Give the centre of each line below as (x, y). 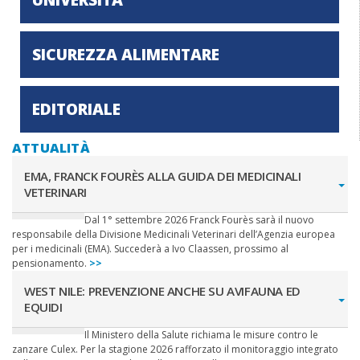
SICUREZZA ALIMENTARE (126, 55)
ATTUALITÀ (51, 148)
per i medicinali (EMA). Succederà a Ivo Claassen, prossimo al (150, 249)
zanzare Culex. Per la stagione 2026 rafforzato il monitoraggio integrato (175, 350)
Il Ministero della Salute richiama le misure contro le (201, 335)
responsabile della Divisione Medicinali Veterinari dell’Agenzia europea (174, 235)
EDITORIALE (76, 109)
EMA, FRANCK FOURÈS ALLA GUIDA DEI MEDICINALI (163, 176)
